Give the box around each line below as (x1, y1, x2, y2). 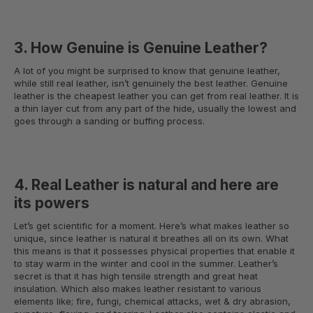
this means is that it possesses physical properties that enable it (14, 245, 295, 257)
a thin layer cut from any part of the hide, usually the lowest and (14, 103, 296, 115)
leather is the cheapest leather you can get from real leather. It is (14, 90, 299, 102)
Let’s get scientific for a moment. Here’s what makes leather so (14, 220, 289, 232)
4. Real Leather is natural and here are (14, 176, 279, 194)
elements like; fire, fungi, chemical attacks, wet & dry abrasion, (14, 296, 291, 307)
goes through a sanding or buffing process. (14, 115, 205, 127)
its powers (14, 194, 89, 212)
